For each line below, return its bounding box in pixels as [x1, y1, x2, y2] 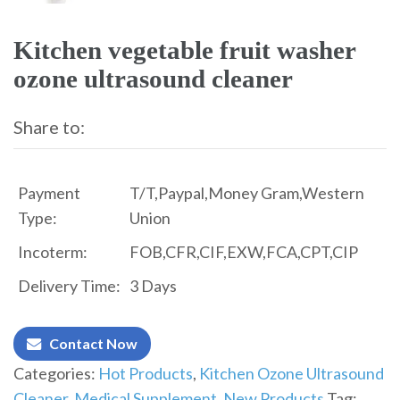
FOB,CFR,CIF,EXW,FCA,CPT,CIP [129, 242, 358, 262]
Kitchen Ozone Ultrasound [199, 363, 384, 383]
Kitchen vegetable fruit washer [13, 36, 355, 64]
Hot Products [98, 363, 193, 383]
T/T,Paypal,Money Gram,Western [129, 183, 364, 203]
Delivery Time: [18, 276, 121, 296]
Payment [18, 183, 80, 203]
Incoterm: [18, 242, 87, 262]
